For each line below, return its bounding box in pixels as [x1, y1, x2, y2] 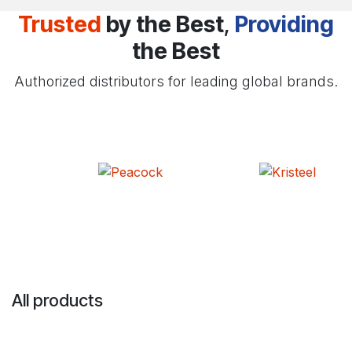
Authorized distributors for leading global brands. [14, 73, 338, 90]
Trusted [18, 10, 101, 38]
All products [12, 290, 103, 310]
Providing [235, 10, 334, 38]
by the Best [101, 10, 224, 38]
